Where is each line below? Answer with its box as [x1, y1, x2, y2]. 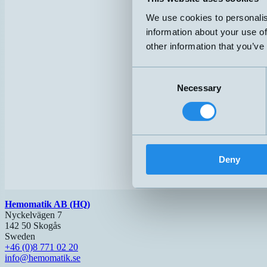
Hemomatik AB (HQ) [5, 199, 90, 209]
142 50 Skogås [5, 221, 61, 231]
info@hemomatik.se [5, 253, 80, 263]
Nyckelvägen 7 [5, 210, 62, 220]
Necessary [177, 82, 221, 93]
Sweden [5, 231, 35, 241]
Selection [132, 83, 168, 94]
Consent [132, 69, 165, 79]
